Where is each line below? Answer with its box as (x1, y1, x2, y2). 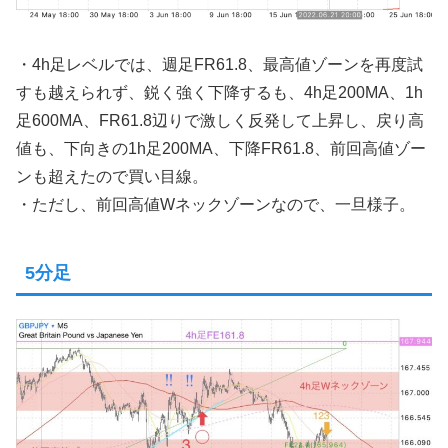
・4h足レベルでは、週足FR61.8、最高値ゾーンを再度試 (16, 56, 423, 74)
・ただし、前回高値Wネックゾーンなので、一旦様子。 (16, 196, 415, 214)
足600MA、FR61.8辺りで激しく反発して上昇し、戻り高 (16, 112, 424, 130)
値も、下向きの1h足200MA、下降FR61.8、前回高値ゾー (16, 140, 426, 158)
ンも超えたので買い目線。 (16, 168, 208, 186)
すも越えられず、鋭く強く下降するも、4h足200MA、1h (16, 84, 423, 102)
